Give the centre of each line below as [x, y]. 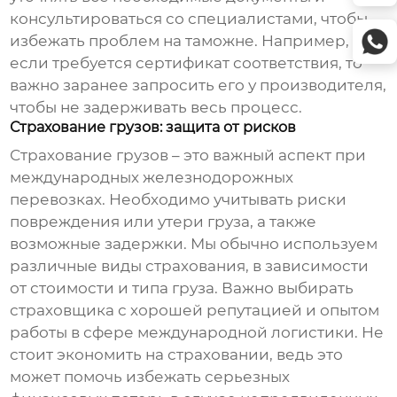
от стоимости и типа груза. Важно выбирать [182, 288]
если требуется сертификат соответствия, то [187, 63]
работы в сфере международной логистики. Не [197, 333]
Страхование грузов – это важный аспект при [188, 156]
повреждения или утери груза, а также [163, 222]
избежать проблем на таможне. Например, [180, 41]
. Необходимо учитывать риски [225, 200]
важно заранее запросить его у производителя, [198, 86]
